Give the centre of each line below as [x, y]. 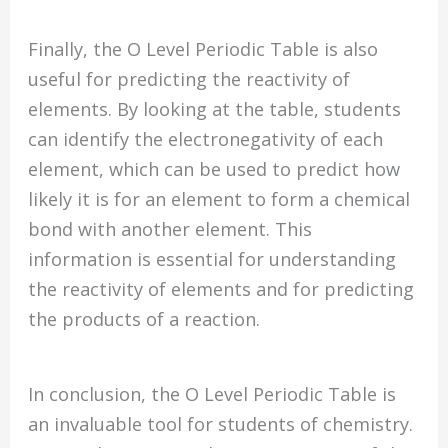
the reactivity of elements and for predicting [221, 288]
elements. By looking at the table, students [215, 108]
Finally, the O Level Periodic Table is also [203, 48]
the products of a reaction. [144, 318]
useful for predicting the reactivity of [189, 78]
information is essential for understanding [212, 258]
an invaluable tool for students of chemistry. [221, 424]
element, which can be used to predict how [214, 168]
